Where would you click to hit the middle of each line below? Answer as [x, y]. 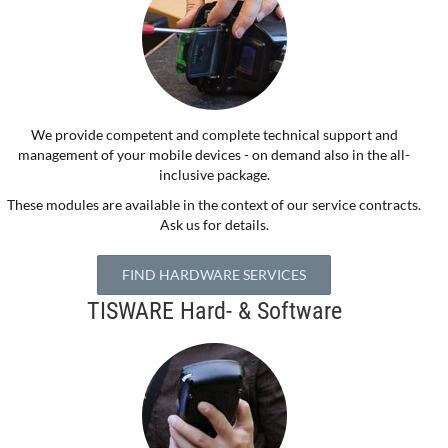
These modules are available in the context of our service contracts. [214, 205]
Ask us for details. [214, 225]
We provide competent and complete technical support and [214, 135]
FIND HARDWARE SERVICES [214, 275]
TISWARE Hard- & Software [214, 311]
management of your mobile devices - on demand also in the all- [214, 155]
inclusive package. [214, 175]
